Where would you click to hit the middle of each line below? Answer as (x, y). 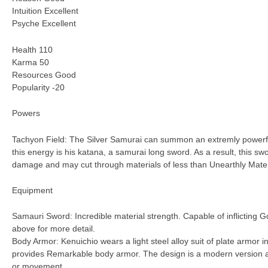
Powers (26, 113)
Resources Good (44, 74)
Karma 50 (31, 62)
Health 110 (32, 49)
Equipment (32, 190)
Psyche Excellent (44, 24)
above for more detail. (54, 229)
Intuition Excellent (45, 11)
